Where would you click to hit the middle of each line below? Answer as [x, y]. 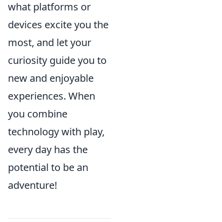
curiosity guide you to [57, 60]
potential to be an [48, 167]
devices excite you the [58, 25]
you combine [38, 114]
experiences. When [52, 96]
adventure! [32, 185]
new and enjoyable [51, 78]
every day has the [48, 149]
